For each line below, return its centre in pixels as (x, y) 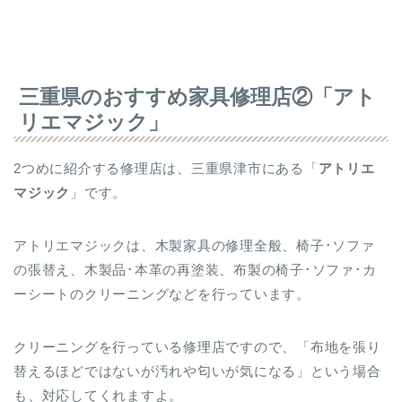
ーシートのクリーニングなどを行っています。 (162, 294)
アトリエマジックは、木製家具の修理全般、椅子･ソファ (194, 246)
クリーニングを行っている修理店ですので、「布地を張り (197, 347)
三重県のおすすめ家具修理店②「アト (197, 97)
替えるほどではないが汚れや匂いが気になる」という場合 (197, 371)
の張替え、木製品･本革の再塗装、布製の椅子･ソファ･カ (195, 270)
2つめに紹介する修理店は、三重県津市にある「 (166, 169)
